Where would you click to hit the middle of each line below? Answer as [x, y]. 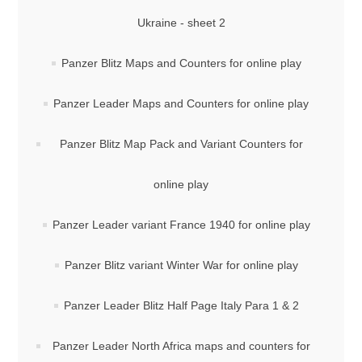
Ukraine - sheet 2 [181, 23]
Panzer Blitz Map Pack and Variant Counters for [181, 144]
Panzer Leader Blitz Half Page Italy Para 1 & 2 [181, 305]
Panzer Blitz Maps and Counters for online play [181, 63]
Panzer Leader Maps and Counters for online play [181, 103]
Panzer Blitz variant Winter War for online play [181, 265]
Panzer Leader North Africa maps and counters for [181, 346]
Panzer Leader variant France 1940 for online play [181, 225]
